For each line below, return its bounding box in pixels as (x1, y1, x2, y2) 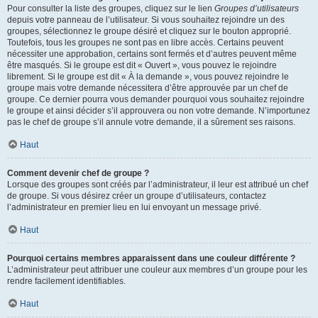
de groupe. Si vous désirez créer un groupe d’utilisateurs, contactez (7, 191, 266, 201)
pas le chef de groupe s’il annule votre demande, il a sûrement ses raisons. (7, 117, 295, 127)
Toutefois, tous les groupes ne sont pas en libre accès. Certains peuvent (7, 38, 283, 48)
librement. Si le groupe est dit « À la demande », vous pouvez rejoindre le (7, 72, 289, 82)
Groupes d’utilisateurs (214, 4, 299, 13)
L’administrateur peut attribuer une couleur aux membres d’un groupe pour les (7, 265, 307, 275)
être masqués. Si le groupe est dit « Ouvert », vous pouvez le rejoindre (7, 60, 277, 70)
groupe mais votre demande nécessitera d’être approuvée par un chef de (7, 83, 288, 93)
